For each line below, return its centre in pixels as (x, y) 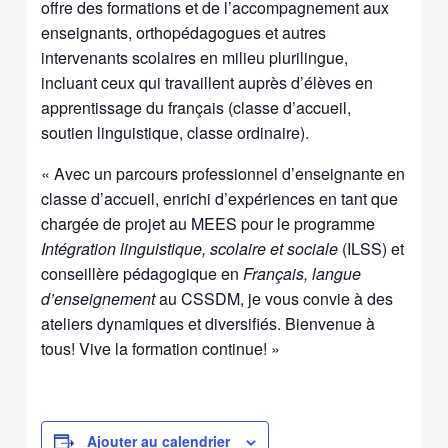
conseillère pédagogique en (142, 273)
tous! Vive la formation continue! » (161, 348)
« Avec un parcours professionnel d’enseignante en (223, 173)
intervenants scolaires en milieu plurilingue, (195, 57)
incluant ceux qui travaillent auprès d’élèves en (207, 82)
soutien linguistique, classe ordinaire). (175, 132)
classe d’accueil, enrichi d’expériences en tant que (220, 198)
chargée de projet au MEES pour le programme (208, 223)
